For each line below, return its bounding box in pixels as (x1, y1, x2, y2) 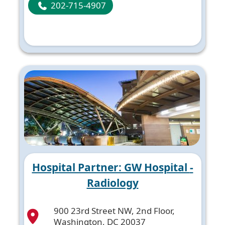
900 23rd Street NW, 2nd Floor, (54, 204, 175, 216)
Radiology (86, 176, 139, 190)
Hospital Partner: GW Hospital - (32, 160, 190, 175)
